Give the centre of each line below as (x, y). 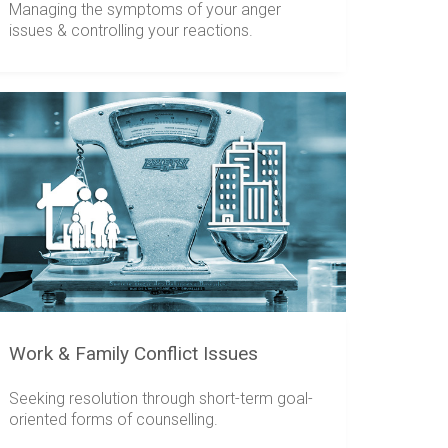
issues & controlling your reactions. (131, 30)
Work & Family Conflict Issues (134, 353)
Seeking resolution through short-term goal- (161, 399)
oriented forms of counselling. (114, 420)
